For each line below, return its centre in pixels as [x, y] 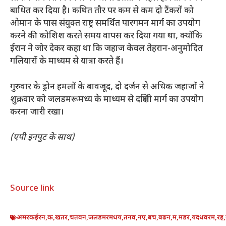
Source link [32, 188]
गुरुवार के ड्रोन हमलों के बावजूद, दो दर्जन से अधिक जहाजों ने [107, 87]
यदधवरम [203, 218]
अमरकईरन [31, 218]
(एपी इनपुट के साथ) [42, 138]
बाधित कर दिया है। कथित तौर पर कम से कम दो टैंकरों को [102, 11]
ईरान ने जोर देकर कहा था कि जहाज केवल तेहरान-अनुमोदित [106, 49]
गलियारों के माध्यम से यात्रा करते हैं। [67, 62]
